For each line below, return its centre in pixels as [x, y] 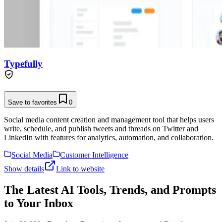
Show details [24, 169]
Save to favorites [32, 103]
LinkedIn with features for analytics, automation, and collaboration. [109, 138]
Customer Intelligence [94, 155]
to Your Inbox [39, 203]
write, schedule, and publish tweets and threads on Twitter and [101, 129]
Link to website [80, 169]
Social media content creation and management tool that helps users [109, 120]
